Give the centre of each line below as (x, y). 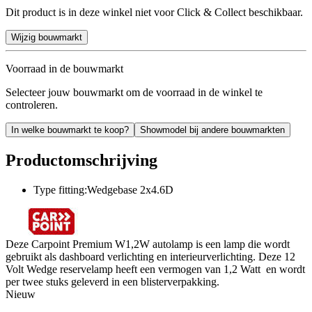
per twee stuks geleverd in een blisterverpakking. (112, 281)
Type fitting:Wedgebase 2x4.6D (103, 189)
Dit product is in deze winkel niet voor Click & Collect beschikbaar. (154, 12)
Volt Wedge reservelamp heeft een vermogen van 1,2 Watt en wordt (155, 269)
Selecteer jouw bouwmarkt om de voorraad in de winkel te (134, 92)
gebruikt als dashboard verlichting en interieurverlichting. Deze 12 (150, 256)
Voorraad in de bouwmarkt (64, 68)
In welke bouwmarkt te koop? (70, 130)
